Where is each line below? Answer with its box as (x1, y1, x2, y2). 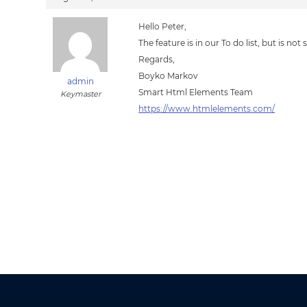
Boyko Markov (138, 71, 199, 81)
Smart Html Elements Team (138, 87, 254, 97)
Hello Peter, (138, 21, 187, 32)
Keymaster (60, 89, 101, 99)
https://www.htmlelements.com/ (138, 103, 275, 114)
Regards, (138, 54, 175, 64)
